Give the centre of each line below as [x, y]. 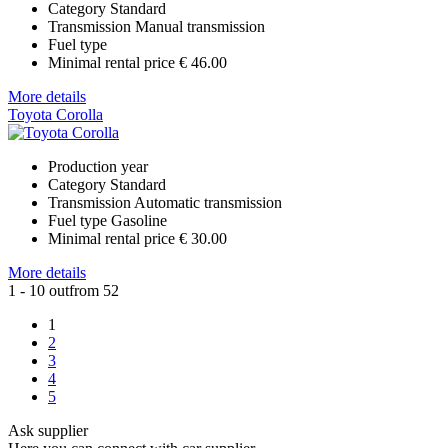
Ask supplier [48, 430]
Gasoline [139, 220]
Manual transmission [200, 26]
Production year [98, 166]
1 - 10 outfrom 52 [63, 290]
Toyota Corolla [55, 114]
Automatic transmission [208, 202]
